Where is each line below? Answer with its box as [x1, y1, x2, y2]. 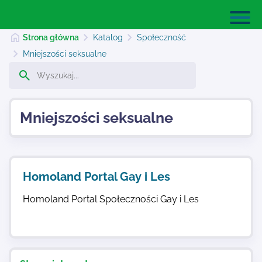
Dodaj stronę [9, 124, 73, 136]
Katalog [93, 33, 123, 42]
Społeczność [137, 33, 187, 42]
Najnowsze [9, 163, 64, 175]
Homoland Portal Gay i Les [23, 170, 170, 184]
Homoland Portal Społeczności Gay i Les [23, 194, 199, 205]
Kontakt [9, 202, 48, 215]
